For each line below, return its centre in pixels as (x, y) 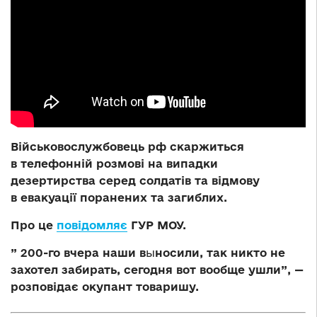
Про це (34, 225)
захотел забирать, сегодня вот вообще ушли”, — (157, 270)
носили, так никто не (220, 253)
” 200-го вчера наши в (78, 253)
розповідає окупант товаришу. (105, 287)
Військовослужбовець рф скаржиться (127, 147)
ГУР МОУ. (157, 225)
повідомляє (92, 225)
